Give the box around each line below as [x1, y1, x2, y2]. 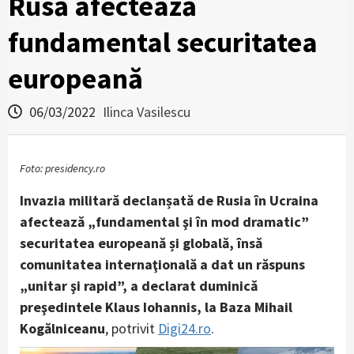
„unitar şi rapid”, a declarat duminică [20, 277, 258, 295]
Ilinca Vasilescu [103, 103, 190, 121]
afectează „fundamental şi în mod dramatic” [20, 213, 309, 231]
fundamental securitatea [8, 24, 318, 60]
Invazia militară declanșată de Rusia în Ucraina [20, 191, 318, 209]
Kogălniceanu [20, 319, 105, 337]
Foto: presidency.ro [20, 161, 105, 175]
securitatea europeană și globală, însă [20, 234, 262, 252]
